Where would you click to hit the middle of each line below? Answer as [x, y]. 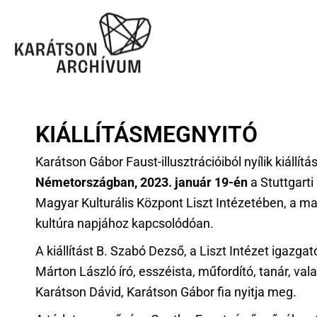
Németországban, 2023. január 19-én [142, 183]
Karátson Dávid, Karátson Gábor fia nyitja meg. [166, 292]
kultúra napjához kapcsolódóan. [125, 224]
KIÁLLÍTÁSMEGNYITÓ [146, 134]
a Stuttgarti [281, 183]
